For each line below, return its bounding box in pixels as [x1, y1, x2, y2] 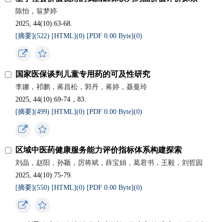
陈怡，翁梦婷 [15, 7, 57, 15]
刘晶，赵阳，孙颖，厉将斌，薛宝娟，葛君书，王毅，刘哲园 [15, 159, 203, 166]
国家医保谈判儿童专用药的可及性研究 [15, 70, 151, 78]
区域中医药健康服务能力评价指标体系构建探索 [15, 146, 182, 154]
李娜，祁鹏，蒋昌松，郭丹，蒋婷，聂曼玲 [15, 83, 148, 91]
